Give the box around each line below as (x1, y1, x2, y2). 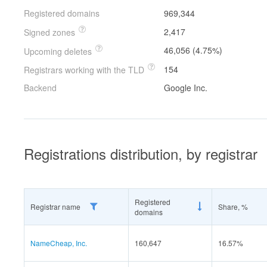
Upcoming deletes (24, 45, 94, 57)
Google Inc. (164, 81, 207, 94)
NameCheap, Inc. (30, 237, 87, 248)
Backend (24, 81, 57, 94)
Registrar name (30, 201, 82, 212)
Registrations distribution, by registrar (24, 142, 257, 164)
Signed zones (24, 26, 77, 38)
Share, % (218, 201, 248, 212)
